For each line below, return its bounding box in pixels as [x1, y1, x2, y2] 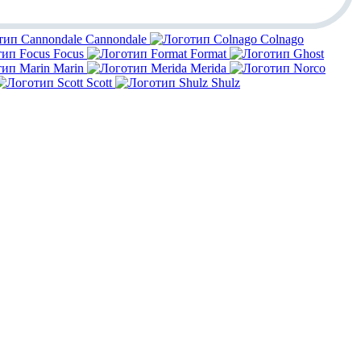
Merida [190, 61, 226, 76]
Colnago [260, 32, 304, 47]
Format [190, 47, 226, 61]
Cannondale [85, 32, 147, 47]
